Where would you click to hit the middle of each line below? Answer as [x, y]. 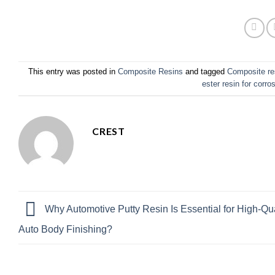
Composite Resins [150, 71]
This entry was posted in [73, 71]
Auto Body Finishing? [65, 229]
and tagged [205, 71]
